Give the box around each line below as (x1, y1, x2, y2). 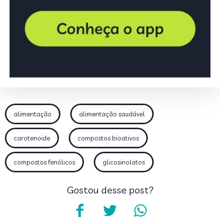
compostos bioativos (78, 134, 139, 142)
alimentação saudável (79, 110, 145, 118)
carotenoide (14, 134, 50, 142)
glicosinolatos (103, 158, 145, 166)
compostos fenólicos (14, 158, 75, 166)
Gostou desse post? (66, 183, 154, 196)
